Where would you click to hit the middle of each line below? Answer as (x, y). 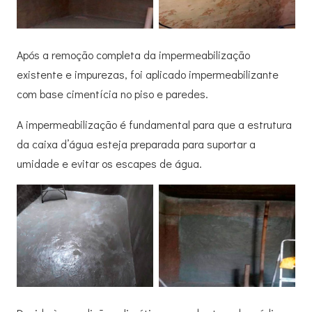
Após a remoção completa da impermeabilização (133, 54)
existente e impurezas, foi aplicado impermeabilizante (148, 74)
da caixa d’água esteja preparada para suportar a (136, 143)
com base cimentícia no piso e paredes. (112, 93)
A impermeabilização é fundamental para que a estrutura (154, 124)
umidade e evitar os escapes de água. (109, 163)
